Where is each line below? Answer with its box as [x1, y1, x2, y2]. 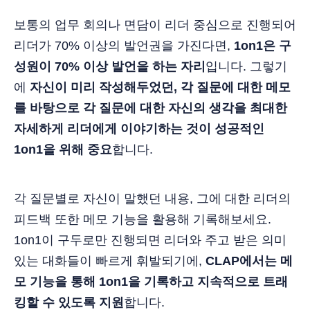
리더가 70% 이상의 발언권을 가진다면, [14, 39, 234, 53]
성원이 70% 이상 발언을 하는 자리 [14, 60, 206, 74]
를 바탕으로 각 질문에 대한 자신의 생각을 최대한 [14, 101, 287, 116]
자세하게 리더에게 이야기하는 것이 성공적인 [14, 122, 264, 136]
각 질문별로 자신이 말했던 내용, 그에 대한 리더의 [14, 192, 291, 206]
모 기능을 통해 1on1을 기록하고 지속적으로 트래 [14, 275, 288, 289]
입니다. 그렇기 [206, 60, 287, 74]
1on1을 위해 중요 [14, 143, 112, 157]
